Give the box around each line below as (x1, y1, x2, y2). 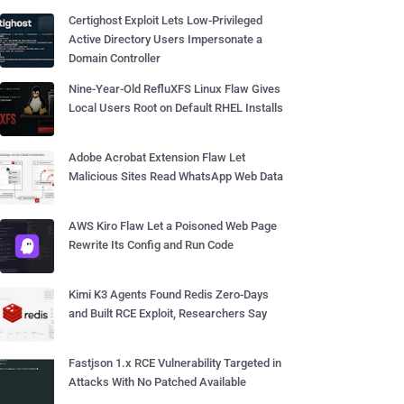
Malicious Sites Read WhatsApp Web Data (69, 170, 283, 183)
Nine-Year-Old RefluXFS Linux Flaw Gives (69, 82, 280, 96)
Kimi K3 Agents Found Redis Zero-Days (69, 288, 269, 301)
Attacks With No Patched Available (69, 375, 246, 389)
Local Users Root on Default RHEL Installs (69, 101, 283, 115)
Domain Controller (69, 51, 161, 65)
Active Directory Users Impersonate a (69, 32, 262, 46)
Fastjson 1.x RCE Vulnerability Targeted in (69, 356, 281, 370)
